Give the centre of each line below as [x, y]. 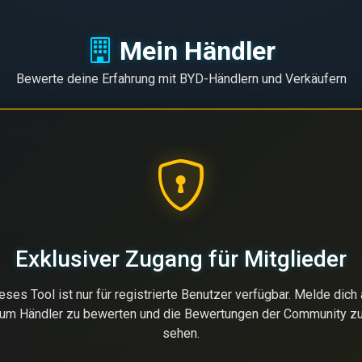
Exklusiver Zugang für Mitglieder [181, 259]
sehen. [181, 333]
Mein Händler [197, 51]
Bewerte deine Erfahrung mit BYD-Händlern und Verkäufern [181, 79]
